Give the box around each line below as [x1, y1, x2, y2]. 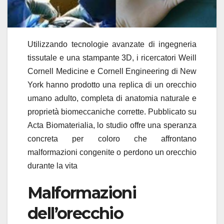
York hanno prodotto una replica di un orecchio [27, 80, 196, 89]
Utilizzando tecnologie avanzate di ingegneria [27, 40, 196, 49]
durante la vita [27, 161, 77, 170]
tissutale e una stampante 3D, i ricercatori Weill [27, 53, 196, 62]
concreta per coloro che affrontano [27, 134, 196, 143]
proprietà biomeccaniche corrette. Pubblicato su [27, 107, 196, 116]
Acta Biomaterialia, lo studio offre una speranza [27, 121, 196, 130]
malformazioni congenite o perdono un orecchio [27, 148, 196, 157]
